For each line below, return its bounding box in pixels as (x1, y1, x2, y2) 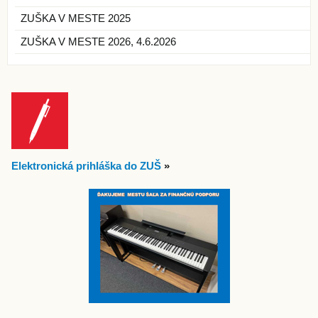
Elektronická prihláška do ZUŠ (11, 160, 161, 172)
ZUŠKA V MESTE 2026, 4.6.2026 (21, 36, 176, 48)
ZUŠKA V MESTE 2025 (21, 13, 131, 24)
